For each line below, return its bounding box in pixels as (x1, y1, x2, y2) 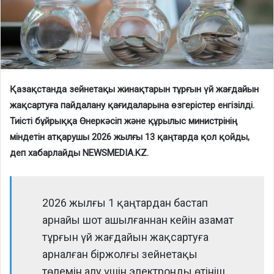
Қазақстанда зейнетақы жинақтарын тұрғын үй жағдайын (10, 84, 259, 95)
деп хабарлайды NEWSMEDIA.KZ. (10, 147, 149, 159)
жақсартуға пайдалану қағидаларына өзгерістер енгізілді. (10, 100, 254, 111)
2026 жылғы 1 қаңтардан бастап (42, 196, 208, 210)
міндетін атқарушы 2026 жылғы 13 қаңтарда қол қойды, (10, 131, 250, 143)
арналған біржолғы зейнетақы (42, 248, 198, 261)
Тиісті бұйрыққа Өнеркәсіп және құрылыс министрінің (10, 116, 237, 127)
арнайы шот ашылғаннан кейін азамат (42, 213, 234, 227)
